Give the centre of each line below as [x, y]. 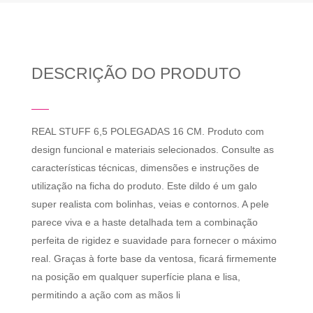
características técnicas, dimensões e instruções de [145, 168]
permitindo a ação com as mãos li [105, 295]
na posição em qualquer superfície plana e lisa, [136, 277]
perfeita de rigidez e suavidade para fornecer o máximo [154, 241]
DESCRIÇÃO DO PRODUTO [136, 74]
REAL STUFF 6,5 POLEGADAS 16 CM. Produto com [147, 132]
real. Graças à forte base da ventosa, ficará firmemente [154, 259]
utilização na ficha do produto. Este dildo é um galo [144, 186]
